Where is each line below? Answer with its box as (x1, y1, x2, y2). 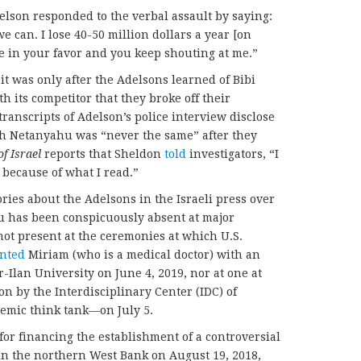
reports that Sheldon (41, 147, 164, 160)
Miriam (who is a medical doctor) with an (25, 248, 260, 261)
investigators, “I (186, 147, 279, 160)
